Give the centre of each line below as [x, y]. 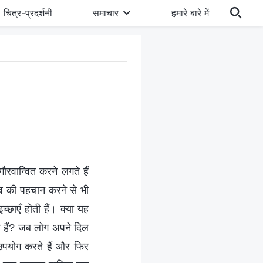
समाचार [106, 13]
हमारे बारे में [190, 13]
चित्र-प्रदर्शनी [28, 13]
